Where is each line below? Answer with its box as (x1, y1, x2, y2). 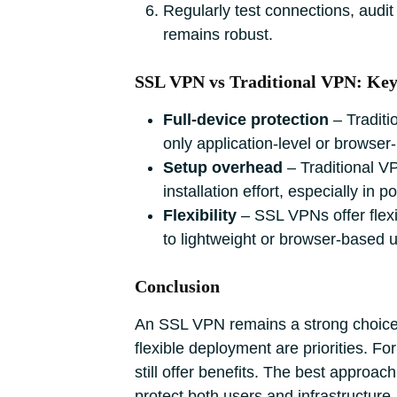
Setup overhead (163, 159, 283, 176)
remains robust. (163, 26, 273, 43)
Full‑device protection (163, 111, 329, 128)
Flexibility (163, 206, 237, 224)
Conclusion (135, 276, 220, 296)
